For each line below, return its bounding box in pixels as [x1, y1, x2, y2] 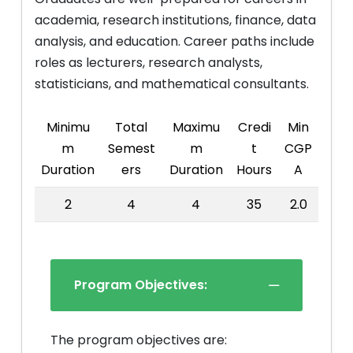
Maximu [172, 118, 220, 136]
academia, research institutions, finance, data [35, 11, 316, 29]
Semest [107, 139, 155, 158]
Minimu [46, 118, 90, 136]
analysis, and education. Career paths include [35, 32, 314, 50]
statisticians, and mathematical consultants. [35, 75, 309, 93]
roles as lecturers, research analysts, [35, 54, 262, 72]
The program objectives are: [50, 331, 227, 349]
